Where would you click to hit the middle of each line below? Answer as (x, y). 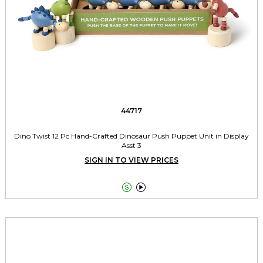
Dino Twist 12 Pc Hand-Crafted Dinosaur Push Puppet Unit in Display (131, 136)
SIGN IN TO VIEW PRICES (131, 160)
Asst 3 (131, 145)
